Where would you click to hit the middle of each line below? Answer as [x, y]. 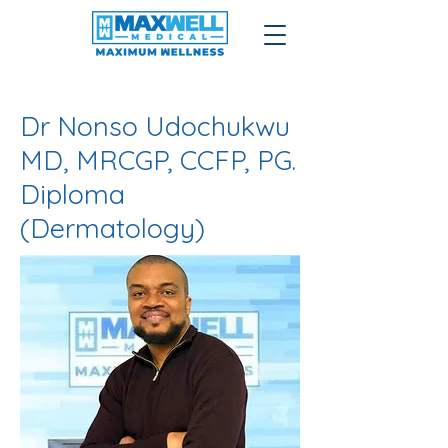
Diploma [72, 194]
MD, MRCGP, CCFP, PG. [158, 160]
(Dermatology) [112, 228]
